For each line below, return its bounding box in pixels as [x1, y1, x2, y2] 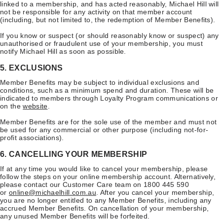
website [23, 102, 48, 110]
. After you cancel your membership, [96, 188, 215, 196]
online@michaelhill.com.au [8, 188, 96, 196]
